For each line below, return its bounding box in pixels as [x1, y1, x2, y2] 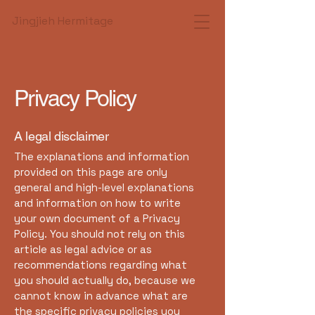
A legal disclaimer [14, 129, 109, 143]
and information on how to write [14, 196, 181, 210]
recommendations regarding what [14, 258, 187, 271]
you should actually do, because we [14, 274, 195, 287]
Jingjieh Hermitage [12, 13, 113, 28]
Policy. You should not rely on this [14, 227, 185, 240]
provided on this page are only [14, 165, 167, 179]
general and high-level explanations [14, 181, 194, 194]
